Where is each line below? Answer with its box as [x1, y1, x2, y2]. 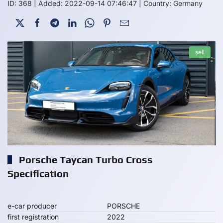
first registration [7, 213, 59, 221]
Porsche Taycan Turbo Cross [16, 154, 153, 165]
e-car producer [7, 202, 57, 210]
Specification [7, 168, 69, 179]
